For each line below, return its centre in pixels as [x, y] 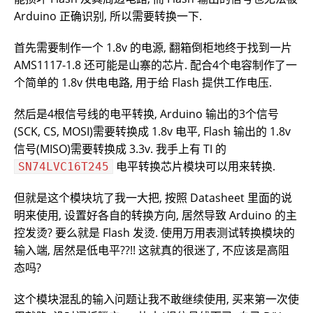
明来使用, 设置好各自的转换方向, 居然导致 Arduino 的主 [155, 216]
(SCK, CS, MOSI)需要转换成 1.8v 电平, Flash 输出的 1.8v [152, 132]
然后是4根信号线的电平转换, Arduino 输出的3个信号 [146, 114]
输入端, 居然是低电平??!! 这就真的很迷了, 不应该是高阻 [152, 250]
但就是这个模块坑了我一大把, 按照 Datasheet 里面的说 [153, 198]
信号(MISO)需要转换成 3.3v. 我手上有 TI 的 [120, 149]
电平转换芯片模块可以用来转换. [194, 167]
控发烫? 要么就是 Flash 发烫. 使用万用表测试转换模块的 [154, 233]
